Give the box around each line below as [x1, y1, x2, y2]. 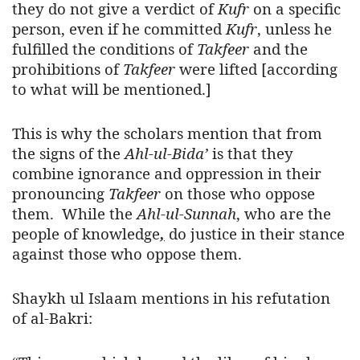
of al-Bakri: [12, 308, 92, 329]
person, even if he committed [12, 18, 226, 39]
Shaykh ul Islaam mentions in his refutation [12, 288, 330, 309]
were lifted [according [175, 59, 337, 80]
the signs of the [12, 143, 125, 164]
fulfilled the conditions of [12, 39, 197, 59]
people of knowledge [12, 223, 160, 244]
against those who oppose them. [12, 243, 242, 264]
